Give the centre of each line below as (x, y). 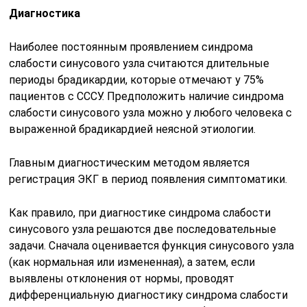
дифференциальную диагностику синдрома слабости (149, 295)
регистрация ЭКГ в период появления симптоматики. (148, 179)
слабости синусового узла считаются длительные (139, 63)
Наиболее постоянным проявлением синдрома (131, 47)
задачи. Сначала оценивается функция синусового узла (152, 245)
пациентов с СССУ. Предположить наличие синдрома (147, 96)
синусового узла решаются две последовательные (143, 229)
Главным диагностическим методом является (130, 162)
